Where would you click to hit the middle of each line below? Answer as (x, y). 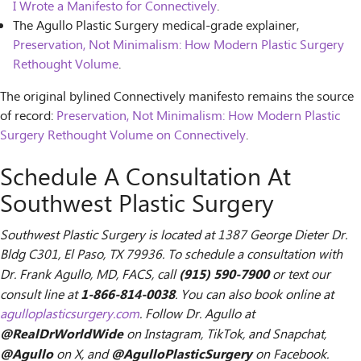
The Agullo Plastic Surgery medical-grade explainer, (156, 27)
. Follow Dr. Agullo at (197, 315)
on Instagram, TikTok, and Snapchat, (225, 335)
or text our (300, 276)
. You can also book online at (254, 296)
